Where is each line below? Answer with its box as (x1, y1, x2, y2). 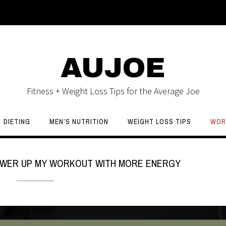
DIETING (4, 117, 30, 126)
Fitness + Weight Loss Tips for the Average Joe (26, 85, 200, 97)
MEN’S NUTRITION (49, 117, 108, 126)
